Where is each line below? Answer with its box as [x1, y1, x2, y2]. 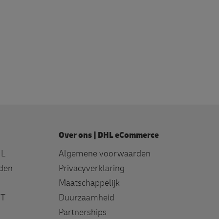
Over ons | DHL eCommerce [58, 130, 159, 141]
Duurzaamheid [58, 192, 114, 204]
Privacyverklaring [58, 163, 125, 175]
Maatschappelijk [58, 177, 120, 189]
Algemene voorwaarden [58, 148, 151, 160]
